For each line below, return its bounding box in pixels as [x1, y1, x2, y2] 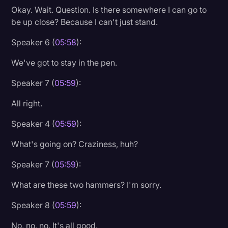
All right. [11, 98, 43, 108]
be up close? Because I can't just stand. [11, 16, 158, 27]
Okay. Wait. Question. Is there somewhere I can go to [11, 4, 207, 15]
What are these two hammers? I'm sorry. [11, 179, 162, 190]
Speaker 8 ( [11, 199, 55, 210]
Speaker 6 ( [11, 37, 55, 47]
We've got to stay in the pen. [11, 57, 118, 68]
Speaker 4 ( [11, 118, 55, 129]
